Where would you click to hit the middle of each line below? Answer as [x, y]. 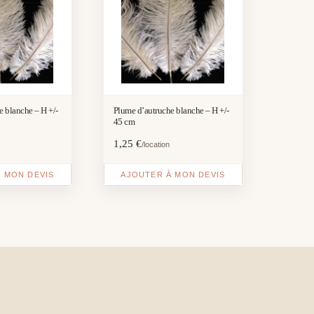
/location [155, 144]
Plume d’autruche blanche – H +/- [171, 110]
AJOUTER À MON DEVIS [173, 174]
